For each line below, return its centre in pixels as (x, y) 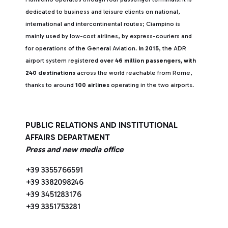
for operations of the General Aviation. (82, 48)
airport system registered (63, 61)
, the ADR (173, 48)
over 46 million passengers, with (148, 61)
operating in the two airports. (152, 85)
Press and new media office (75, 149)
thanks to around (50, 85)
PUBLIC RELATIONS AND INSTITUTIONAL (102, 125)
